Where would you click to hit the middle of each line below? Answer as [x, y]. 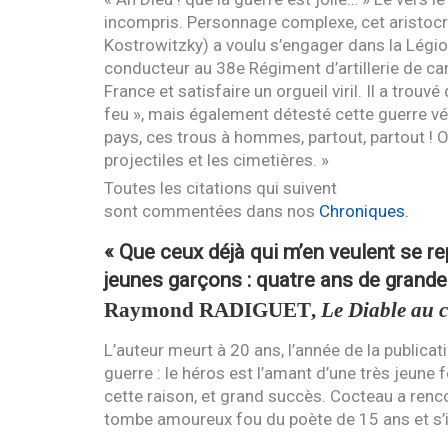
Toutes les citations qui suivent [220, 187]
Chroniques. [363, 210]
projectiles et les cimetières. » [216, 159]
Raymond [151, 309]
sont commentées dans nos [211, 210]
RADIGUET [254, 309]
